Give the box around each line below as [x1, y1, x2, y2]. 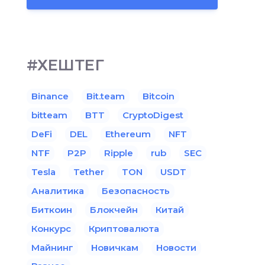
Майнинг [31, 241, 73, 253]
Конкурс [31, 222, 71, 234]
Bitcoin [143, 90, 174, 102]
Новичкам [91, 241, 138, 253]
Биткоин [31, 203, 72, 215]
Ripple [104, 147, 133, 159]
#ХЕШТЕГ [27, 55, 104, 75]
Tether [73, 166, 104, 177]
